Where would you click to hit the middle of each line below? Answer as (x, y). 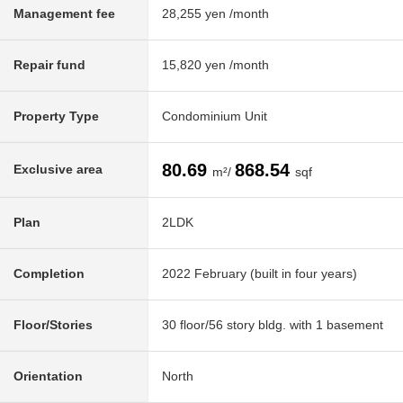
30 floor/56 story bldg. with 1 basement (273, 325)
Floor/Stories (53, 325)
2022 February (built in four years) (260, 274)
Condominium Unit (215, 116)
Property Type (56, 116)
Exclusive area (58, 170)
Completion (49, 274)
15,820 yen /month (215, 65)
